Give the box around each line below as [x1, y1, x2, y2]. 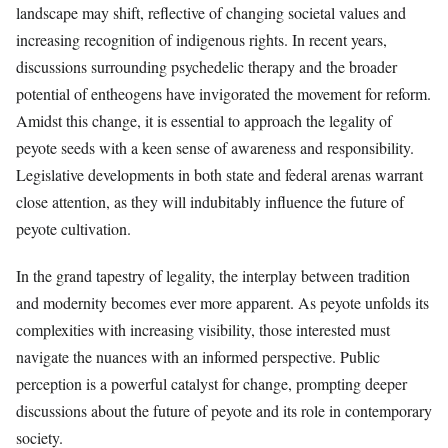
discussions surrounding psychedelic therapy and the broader [16, 56, 397, 78]
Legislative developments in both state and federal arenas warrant [16, 164, 423, 186]
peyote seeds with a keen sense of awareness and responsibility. [16, 137, 414, 159]
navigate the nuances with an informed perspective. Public [16, 345, 380, 367]
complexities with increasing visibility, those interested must [16, 318, 390, 340]
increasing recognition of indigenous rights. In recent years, [16, 29, 387, 51]
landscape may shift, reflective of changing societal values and [16, 2, 406, 24]
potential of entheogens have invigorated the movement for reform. [16, 83, 431, 105]
